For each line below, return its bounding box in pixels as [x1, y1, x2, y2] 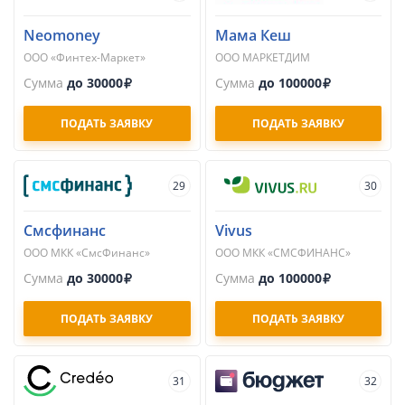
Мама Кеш [214, 25, 291, 45]
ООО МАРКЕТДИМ [214, 50, 310, 65]
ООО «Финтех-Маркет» [24, 50, 146, 65]
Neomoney [24, 25, 100, 45]
